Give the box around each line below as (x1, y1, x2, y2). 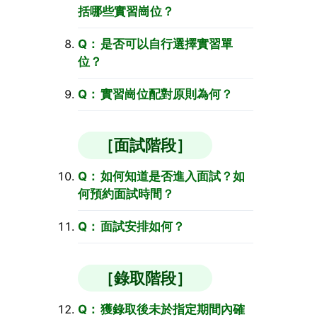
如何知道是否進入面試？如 (100, 169, 246, 184)
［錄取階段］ (98, 267, 192, 287)
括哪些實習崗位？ (78, 4, 175, 18)
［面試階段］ (98, 135, 192, 155)
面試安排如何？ (100, 219, 185, 234)
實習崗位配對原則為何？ (100, 86, 234, 101)
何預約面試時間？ (78, 187, 175, 202)
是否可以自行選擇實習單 (100, 36, 234, 51)
